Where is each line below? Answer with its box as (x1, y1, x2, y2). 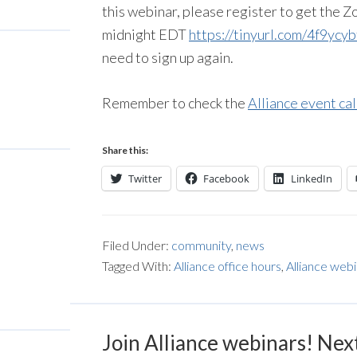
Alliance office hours (174, 258, 281, 273)
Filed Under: (102, 237, 171, 253)
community (171, 237, 231, 253)
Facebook (203, 171, 249, 186)
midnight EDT (102, 25, 189, 43)
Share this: (102, 144, 148, 156)
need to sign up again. (102, 49, 233, 66)
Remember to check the (102, 94, 248, 112)
